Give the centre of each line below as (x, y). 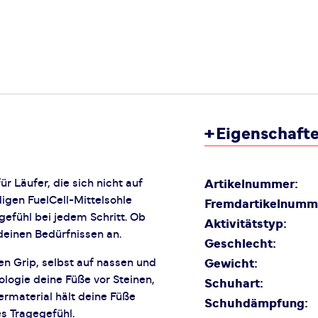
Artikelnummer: (251, 185)
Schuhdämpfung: (256, 304)
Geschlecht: (240, 244)
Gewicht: (231, 264)
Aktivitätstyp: (246, 224)
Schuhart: (234, 284)
